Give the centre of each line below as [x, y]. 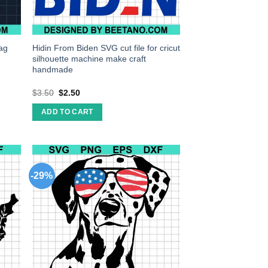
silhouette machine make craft [89, 59]
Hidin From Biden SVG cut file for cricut [106, 48]
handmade [53, 70]
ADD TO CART [67, 112]
